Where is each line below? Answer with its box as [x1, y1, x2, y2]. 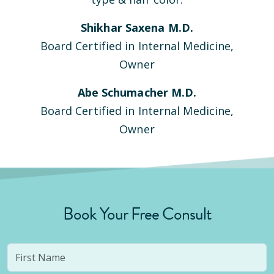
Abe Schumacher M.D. [77, 85, 197, 100]
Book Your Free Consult [62, 201, 212, 227]
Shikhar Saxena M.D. [81, 20, 193, 35]
